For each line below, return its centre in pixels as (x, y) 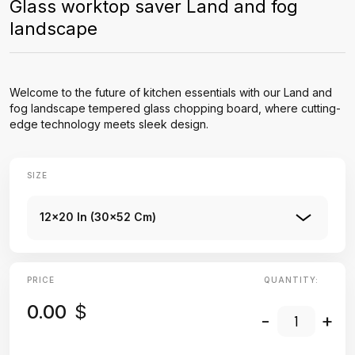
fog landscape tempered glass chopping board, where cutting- (175, 108)
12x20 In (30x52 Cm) (98, 217)
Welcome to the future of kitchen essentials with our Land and (171, 92)
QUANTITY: (291, 280)
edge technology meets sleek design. (109, 124)
